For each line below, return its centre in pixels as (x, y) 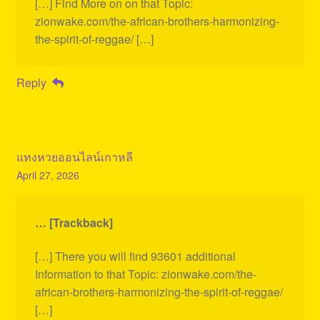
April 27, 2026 (47, 175)
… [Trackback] (74, 222)
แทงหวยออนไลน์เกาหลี (74, 156)
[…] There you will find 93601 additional (135, 256)
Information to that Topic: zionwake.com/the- (145, 274)
